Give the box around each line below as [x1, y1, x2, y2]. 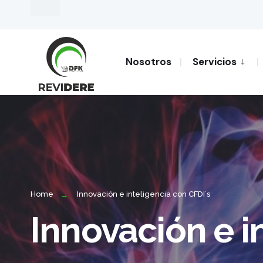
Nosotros [126, 55, 171, 68]
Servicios [193, 55, 237, 68]
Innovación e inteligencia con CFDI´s [77, 190, 210, 198]
